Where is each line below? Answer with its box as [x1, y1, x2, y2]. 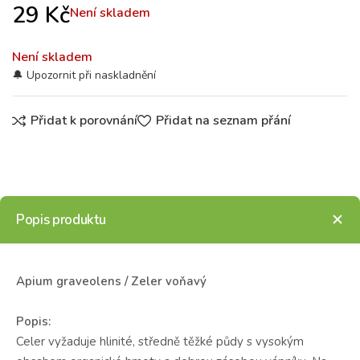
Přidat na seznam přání [155, 112, 291, 130]
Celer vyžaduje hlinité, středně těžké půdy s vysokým [16, 333, 304, 350]
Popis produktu [16, 210, 106, 229]
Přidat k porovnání [31, 112, 138, 130]
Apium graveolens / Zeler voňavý [16, 272, 207, 289]
